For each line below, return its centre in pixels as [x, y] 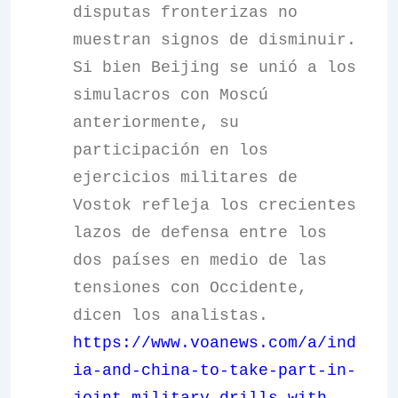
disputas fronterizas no [185, 12]
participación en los [171, 150]
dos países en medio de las [200, 260]
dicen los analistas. [171, 315]
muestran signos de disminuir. [215, 40]
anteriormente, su [156, 123]
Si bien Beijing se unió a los [215, 68]
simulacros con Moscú [171, 95]
